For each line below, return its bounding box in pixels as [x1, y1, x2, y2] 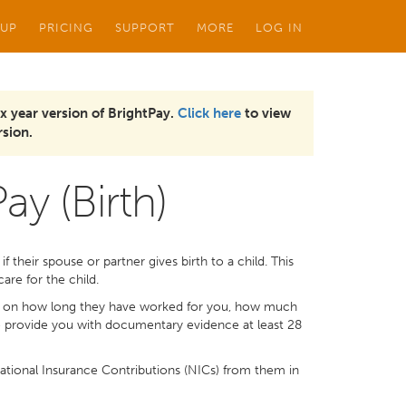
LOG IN [256, 20, 303, 34]
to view [241, 105, 291, 121]
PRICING [39, 20, 93, 34]
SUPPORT [115, 20, 175, 34]
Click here [178, 105, 241, 121]
